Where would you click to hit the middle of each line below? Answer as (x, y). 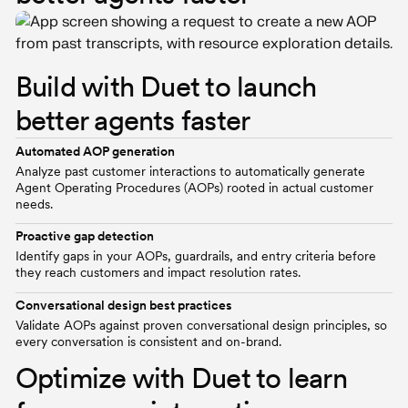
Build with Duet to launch (166, 87)
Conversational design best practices (123, 305)
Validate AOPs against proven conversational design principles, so (201, 325)
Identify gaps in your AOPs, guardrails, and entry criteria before (195, 256)
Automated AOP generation (95, 150)
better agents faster (133, 121)
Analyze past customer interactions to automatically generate (190, 170)
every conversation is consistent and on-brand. (148, 342)
